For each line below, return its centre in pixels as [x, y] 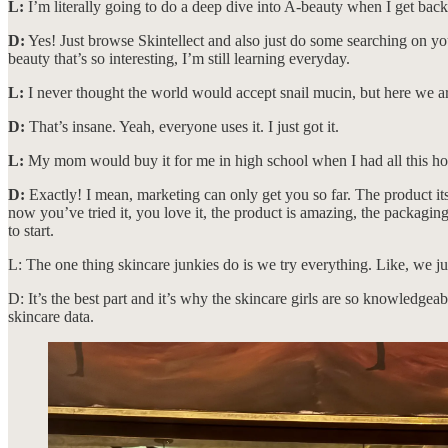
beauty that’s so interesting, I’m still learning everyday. [179, 59]
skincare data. [51, 317]
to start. [31, 231]
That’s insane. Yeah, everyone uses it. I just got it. [182, 127]
